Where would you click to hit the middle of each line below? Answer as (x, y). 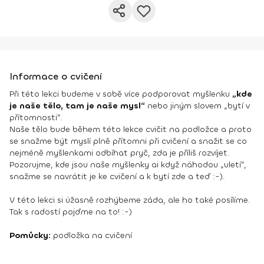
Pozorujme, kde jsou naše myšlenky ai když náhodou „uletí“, (128, 165)
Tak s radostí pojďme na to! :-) (71, 212)
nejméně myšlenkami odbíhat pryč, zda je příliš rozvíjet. (120, 153)
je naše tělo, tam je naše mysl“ (78, 106)
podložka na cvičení (91, 235)
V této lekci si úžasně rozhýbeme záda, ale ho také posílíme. (130, 200)
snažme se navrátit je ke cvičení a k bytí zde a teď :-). (117, 176)
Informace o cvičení (56, 76)
